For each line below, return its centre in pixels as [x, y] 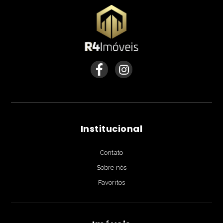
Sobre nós [111, 167]
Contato [111, 152]
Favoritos [111, 182]
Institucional [111, 128]
